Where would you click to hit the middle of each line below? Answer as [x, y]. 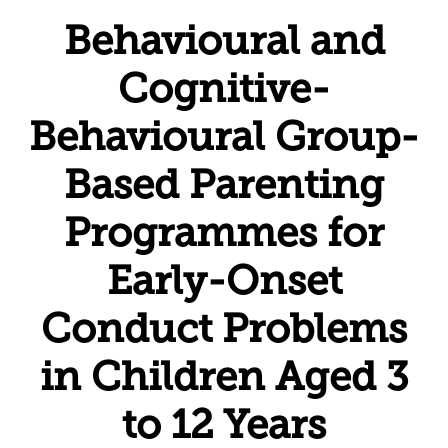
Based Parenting [224, 183]
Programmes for [224, 231]
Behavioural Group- [224, 135]
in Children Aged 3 [224, 375]
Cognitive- [224, 87]
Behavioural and [224, 39]
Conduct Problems [224, 327]
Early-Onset [224, 279]
